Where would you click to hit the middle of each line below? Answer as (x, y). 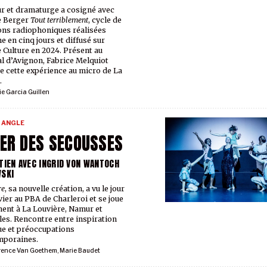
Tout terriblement (59, 20)
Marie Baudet (80, 251)
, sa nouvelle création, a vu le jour (64, 189)
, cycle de (105, 20)
